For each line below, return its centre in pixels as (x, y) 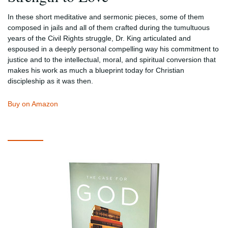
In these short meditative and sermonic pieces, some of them (106, 17)
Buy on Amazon (33, 104)
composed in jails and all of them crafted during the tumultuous (109, 27)
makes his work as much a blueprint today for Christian (96, 70)
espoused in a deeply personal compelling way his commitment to (113, 49)
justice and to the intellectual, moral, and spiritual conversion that (112, 59)
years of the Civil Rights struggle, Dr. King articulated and (99, 38)
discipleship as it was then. (50, 81)
